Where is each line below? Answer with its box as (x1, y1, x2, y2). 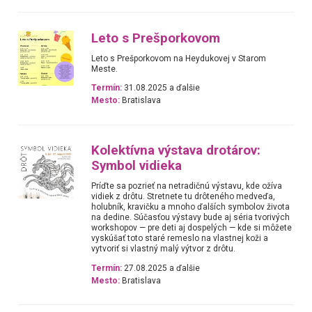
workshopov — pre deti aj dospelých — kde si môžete (91, 223, 292, 233)
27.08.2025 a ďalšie (122, 263, 201, 273)
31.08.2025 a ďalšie (122, 82, 201, 93)
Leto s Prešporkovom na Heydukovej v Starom (91, 53, 267, 63)
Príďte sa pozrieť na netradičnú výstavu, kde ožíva (91, 181, 283, 192)
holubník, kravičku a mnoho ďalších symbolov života (91, 202, 290, 212)
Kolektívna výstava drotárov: (91, 143, 261, 159)
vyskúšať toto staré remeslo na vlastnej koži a (91, 233, 269, 244)
